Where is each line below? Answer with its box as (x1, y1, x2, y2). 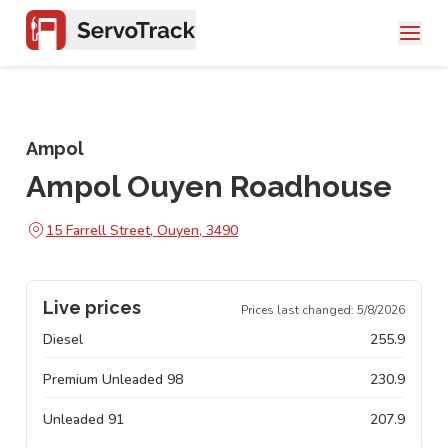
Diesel (43, 330, 83, 349)
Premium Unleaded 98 (43, 370, 183, 389)
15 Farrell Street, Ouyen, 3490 (46, 220, 238, 240)
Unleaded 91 (43, 410, 124, 429)
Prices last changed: (241, 302, 357, 318)
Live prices (43, 297, 141, 318)
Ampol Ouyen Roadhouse (26, 169, 392, 204)
